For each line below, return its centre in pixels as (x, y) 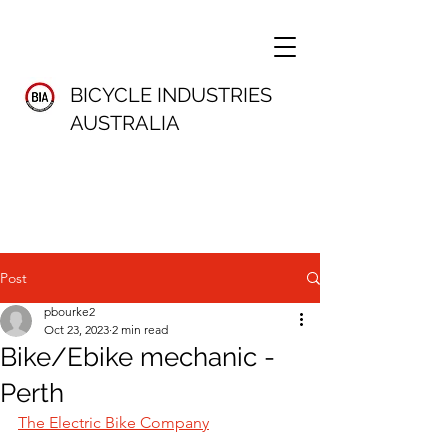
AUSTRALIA (125, 123)
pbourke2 (69, 311)
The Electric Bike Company (113, 422)
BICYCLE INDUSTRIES (171, 95)
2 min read (140, 329)
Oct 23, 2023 (76, 329)
